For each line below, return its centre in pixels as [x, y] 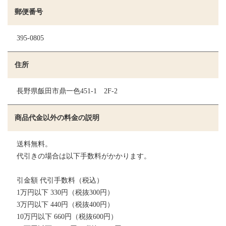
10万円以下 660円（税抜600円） [67, 217]
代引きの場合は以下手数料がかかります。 [83, 156]
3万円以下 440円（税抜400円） [65, 205]
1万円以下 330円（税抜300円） [65, 193]
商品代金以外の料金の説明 [57, 118]
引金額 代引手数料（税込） [60, 181]
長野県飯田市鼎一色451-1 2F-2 [67, 91]
